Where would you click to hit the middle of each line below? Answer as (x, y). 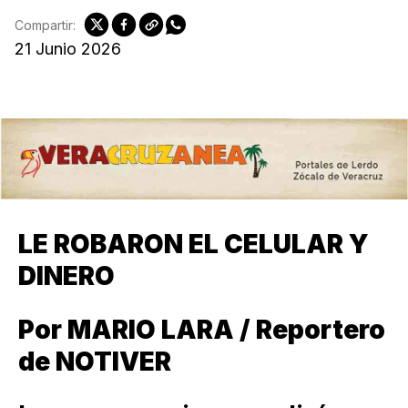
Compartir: (45, 25)
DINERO (66, 276)
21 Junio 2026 (68, 49)
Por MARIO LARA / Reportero (202, 330)
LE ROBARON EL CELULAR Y (194, 245)
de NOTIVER (95, 362)
